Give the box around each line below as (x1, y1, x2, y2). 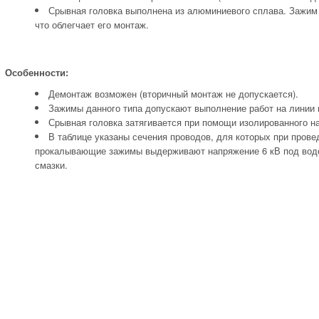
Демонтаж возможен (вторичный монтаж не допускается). (48, 87, 298, 100)
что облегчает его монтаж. (35, 18, 149, 31)
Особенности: (5, 66, 68, 79)
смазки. (35, 158, 68, 172)
